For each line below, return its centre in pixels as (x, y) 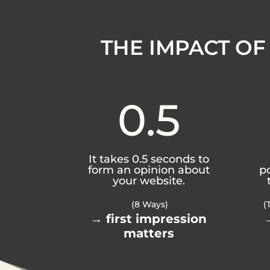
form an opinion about (149, 170)
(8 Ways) (149, 205)
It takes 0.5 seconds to (149, 159)
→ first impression (149, 219)
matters (149, 234)
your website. (149, 181)
